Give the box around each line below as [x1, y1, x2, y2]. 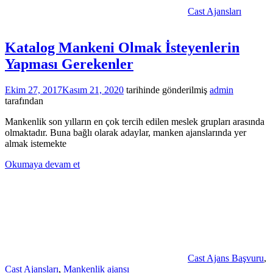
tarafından [5, 96, 43, 107]
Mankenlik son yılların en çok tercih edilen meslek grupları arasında [5, 116, 264, 127]
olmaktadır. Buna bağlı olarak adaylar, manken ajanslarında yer [5, 127, 246, 138]
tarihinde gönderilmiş [124, 85, 207, 96]
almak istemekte [5, 138, 66, 149]
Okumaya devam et [5, 159, 80, 170]
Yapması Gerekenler [5, 56, 133, 73]
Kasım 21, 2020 [62, 85, 124, 96]
